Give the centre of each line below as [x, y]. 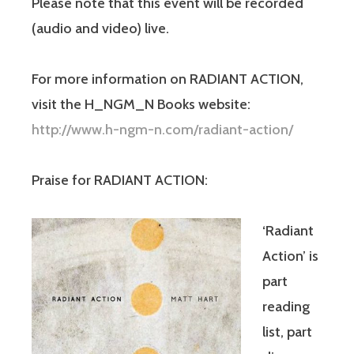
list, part [287, 332]
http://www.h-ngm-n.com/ [115, 130]
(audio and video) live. [100, 29]
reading [286, 307]
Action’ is [290, 256]
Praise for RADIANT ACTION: [120, 181]
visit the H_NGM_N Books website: [141, 105]
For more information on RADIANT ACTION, [168, 79]
